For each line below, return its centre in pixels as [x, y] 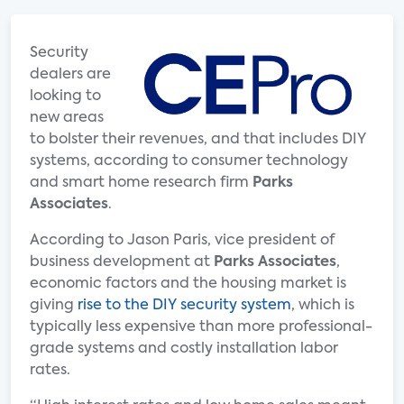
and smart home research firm [141, 183]
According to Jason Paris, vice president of [182, 241]
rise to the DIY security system [184, 306]
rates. [50, 371]
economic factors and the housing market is [188, 284]
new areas [67, 118]
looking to [65, 96]
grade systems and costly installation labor [184, 349]
